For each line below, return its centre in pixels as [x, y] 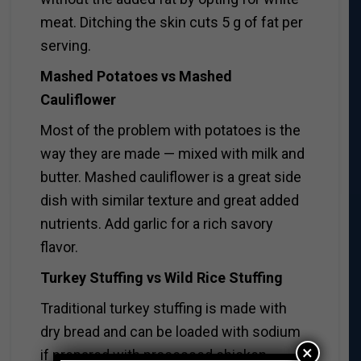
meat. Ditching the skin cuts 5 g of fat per [171, 23]
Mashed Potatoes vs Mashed [136, 77]
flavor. [59, 247]
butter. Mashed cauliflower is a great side [170, 177]
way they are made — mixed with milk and [172, 154]
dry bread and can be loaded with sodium [170, 332]
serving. [65, 46]
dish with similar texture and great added [169, 201]
